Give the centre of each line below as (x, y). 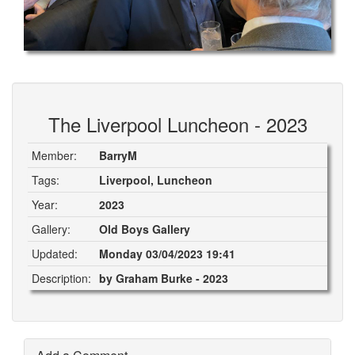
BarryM (118, 155)
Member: (54, 155)
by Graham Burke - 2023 (164, 278)
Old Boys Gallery (145, 229)
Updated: (55, 254)
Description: (61, 278)
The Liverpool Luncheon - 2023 (177, 124)
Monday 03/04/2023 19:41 (167, 254)
